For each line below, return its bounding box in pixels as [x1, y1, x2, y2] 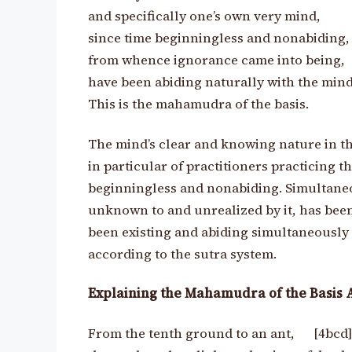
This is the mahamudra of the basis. [88, 95, 309, 114]
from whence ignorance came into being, [88, 51, 345, 70]
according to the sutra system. [88, 244, 277, 263]
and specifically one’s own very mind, [88, 7, 321, 26]
